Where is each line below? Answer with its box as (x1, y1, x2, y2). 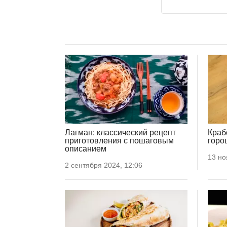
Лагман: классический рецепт (65, 128, 176, 137)
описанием (65, 144, 106, 154)
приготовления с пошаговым (65, 136, 174, 145)
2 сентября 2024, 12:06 (65, 161, 142, 170)
